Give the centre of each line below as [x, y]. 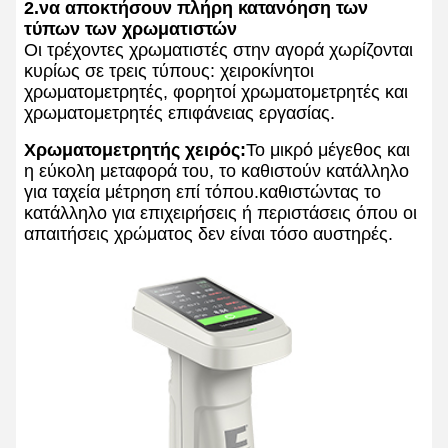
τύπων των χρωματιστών [130, 29]
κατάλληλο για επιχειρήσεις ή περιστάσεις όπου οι [220, 213]
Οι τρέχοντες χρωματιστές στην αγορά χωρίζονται [218, 50]
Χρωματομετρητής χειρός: [135, 150]
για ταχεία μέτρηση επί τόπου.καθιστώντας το [202, 192]
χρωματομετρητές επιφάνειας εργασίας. [179, 113]
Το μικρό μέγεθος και [328, 150]
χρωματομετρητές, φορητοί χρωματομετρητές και [216, 92]
